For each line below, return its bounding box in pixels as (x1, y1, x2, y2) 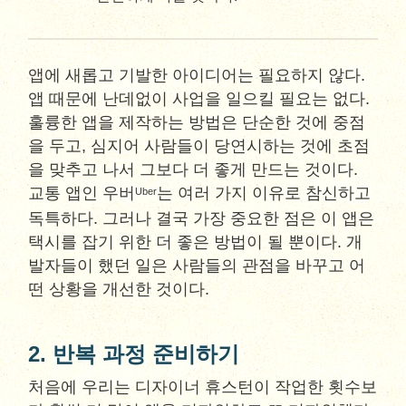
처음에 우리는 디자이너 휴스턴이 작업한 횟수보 (28, 378, 378, 396)
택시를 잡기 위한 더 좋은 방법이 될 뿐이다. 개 (28, 233, 363, 251)
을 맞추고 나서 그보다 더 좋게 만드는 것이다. (28, 160, 359, 179)
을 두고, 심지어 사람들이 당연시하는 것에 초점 (28, 137, 371, 155)
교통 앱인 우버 (28, 184, 136, 202)
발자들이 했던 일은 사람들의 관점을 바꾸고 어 (28, 256, 366, 275)
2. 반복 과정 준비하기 (28, 342, 240, 366)
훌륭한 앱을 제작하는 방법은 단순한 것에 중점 (28, 113, 366, 131)
